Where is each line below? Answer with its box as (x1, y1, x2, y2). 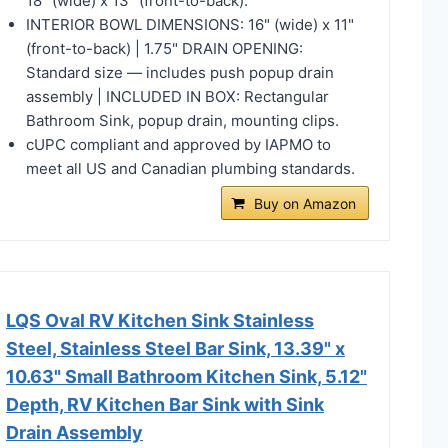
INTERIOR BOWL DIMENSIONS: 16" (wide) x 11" (26, 14, 354, 34)
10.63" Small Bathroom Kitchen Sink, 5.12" (6, 365, 367, 387)
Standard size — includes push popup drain (26, 62, 334, 82)
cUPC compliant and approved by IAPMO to (26, 134, 331, 154)
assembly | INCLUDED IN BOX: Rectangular (26, 86, 329, 106)
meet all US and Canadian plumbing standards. (26, 158, 355, 178)
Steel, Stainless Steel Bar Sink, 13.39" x (6, 337, 345, 359)
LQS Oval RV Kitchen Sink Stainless (6, 309, 314, 331)
